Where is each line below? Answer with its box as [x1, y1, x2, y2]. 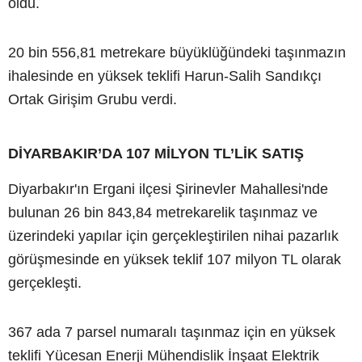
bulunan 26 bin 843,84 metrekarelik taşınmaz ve [8, 204, 318, 221]
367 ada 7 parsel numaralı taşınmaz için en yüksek [8, 323, 335, 340]
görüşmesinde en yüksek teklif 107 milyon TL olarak [8, 250, 341, 267]
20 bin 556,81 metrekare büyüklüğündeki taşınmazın [8, 44, 346, 61]
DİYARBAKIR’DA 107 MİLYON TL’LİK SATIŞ [8, 145, 304, 162]
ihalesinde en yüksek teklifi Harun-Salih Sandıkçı [8, 67, 322, 84]
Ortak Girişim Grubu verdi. [8, 90, 177, 107]
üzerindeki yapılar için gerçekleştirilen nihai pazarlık [8, 227, 339, 244]
